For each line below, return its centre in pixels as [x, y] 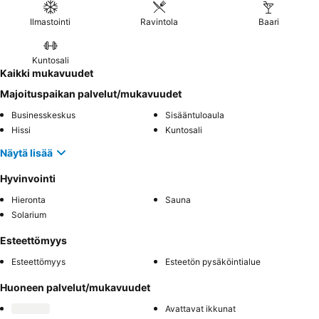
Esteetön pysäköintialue [213, 262]
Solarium [29, 215]
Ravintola [159, 22]
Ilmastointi [51, 22]
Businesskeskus [43, 115]
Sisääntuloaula [195, 115]
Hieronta [28, 200]
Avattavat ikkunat [200, 309]
